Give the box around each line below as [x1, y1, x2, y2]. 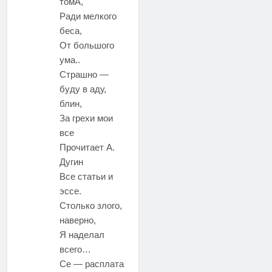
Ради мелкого [59, 10, 117, 21]
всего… [59, 243, 91, 254]
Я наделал [59, 229, 104, 240]
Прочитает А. [59, 141, 115, 152]
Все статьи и [59, 171, 113, 182]
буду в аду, [59, 83, 106, 94]
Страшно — [59, 69, 109, 80]
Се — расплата [59, 258, 124, 269]
